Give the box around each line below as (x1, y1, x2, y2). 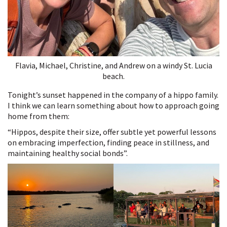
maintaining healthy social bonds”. (8, 147, 132, 158)
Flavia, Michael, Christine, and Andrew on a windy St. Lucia (15, 60, 212, 70)
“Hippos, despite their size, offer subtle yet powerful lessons (8, 126, 216, 137)
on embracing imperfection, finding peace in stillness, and (8, 137, 209, 147)
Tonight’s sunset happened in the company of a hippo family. (8, 89, 218, 100)
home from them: (8, 110, 71, 121)
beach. (102, 70, 125, 81)
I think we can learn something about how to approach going (8, 100, 219, 110)
